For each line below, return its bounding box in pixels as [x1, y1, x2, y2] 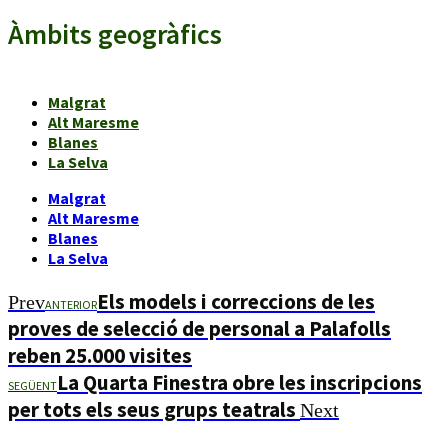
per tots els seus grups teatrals [8, 395, 300, 423]
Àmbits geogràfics [8, 15, 222, 52]
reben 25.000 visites [8, 341, 192, 369]
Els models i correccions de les [97, 287, 375, 315]
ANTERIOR [45, 296, 97, 312]
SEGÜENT [8, 377, 57, 393]
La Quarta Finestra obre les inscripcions [57, 368, 422, 396]
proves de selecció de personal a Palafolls [8, 314, 391, 342]
